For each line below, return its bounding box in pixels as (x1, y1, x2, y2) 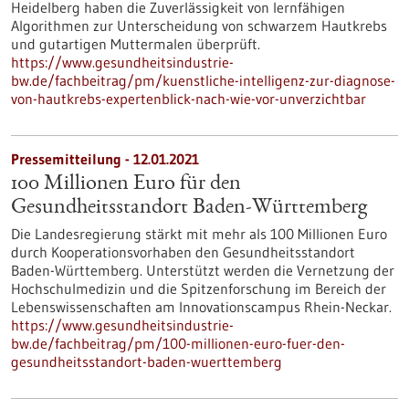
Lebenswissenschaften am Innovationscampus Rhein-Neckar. (11, 298, 392, 316)
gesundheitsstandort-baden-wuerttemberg (11, 352, 282, 371)
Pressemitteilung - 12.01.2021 (11, 150, 199, 168)
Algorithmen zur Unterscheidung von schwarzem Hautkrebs (11, 16, 387, 35)
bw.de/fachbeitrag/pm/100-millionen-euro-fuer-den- (11, 334, 345, 352)
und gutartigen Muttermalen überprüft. (11, 35, 260, 53)
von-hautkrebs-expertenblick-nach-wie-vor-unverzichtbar (11, 89, 366, 108)
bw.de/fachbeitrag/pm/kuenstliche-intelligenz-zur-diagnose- (11, 71, 395, 89)
